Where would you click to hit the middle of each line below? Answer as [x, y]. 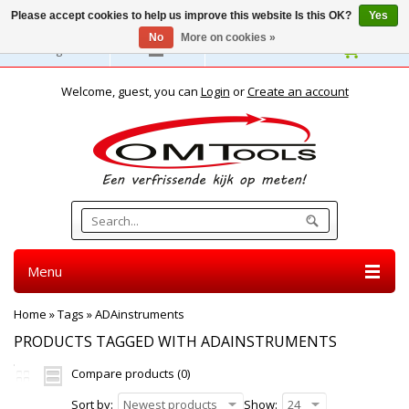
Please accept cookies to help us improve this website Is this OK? [183, 16]
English [61, 49]
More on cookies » [228, 37]
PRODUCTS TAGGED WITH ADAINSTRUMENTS [175, 341]
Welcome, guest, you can [131, 91]
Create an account [298, 91]
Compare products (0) [131, 373]
